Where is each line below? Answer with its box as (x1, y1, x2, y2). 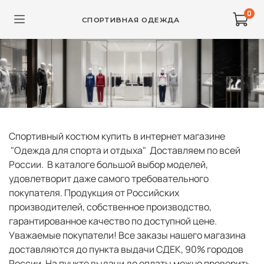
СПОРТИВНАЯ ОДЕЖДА (81, 15, 180, 24)
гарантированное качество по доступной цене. (9, 214, 219, 228)
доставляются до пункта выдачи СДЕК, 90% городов (9, 243, 243, 256)
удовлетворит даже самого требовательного (9, 172, 209, 186)
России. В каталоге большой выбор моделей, (9, 158, 208, 171)
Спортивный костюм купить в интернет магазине (9, 130, 225, 143)
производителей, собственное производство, (9, 200, 212, 214)
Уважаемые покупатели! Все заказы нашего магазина (9, 229, 246, 242)
